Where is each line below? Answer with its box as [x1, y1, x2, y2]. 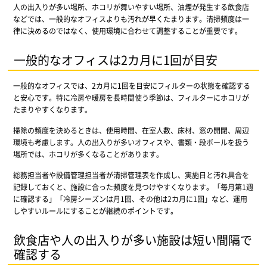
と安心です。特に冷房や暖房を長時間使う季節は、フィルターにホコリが [13, 92, 249, 103]
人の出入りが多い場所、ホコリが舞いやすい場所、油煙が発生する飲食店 [13, 1, 249, 12]
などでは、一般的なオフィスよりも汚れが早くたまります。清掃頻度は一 [13, 13, 249, 24]
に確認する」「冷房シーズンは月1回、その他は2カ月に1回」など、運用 [13, 193, 247, 204]
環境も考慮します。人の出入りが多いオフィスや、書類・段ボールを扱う [13, 136, 249, 147]
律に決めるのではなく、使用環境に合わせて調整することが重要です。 [13, 25, 242, 36]
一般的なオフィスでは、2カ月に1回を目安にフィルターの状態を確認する [13, 80, 250, 91]
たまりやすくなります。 [13, 104, 92, 114]
